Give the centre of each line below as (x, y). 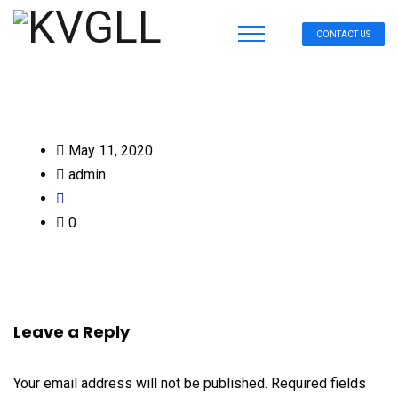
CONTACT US (343, 34)
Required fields (318, 383)
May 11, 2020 (109, 151)
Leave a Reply (72, 332)
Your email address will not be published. (140, 383)
